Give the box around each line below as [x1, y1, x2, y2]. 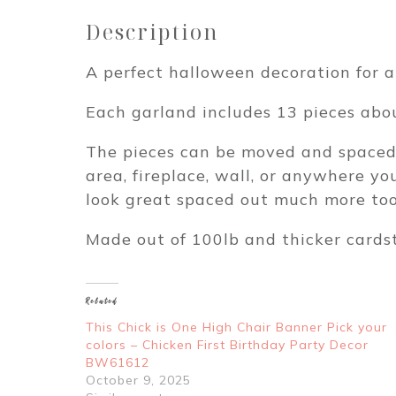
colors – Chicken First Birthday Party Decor [85, 337, 369, 354]
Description [85, 18, 218, 47]
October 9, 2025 [85, 372, 191, 389]
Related [85, 294, 118, 308]
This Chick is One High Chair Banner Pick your [85, 319, 387, 336]
